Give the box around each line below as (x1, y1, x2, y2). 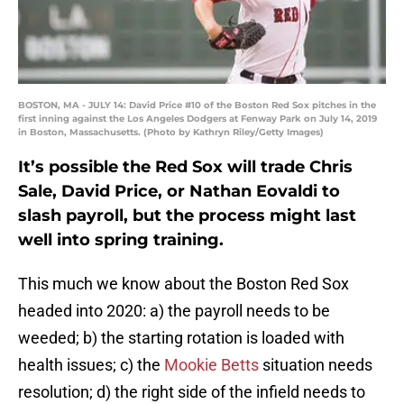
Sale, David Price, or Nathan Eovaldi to (18, 181, 340, 202)
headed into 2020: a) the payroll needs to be (18, 301, 330, 321)
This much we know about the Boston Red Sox (18, 274, 349, 294)
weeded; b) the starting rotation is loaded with (18, 328, 344, 348)
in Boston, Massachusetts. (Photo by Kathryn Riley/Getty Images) (18, 126, 324, 139)
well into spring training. (18, 230, 224, 251)
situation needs (259, 355, 372, 375)
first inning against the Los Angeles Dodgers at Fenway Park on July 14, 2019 (18, 113, 377, 125)
